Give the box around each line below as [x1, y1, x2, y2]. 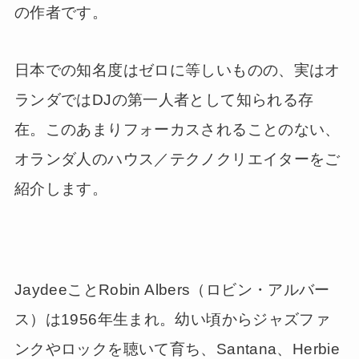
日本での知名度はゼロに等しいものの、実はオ [14, 62, 341, 79]
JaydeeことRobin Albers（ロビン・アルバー [14, 280, 330, 298]
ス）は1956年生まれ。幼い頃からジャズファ [14, 310, 331, 328]
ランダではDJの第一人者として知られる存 [14, 91, 314, 109]
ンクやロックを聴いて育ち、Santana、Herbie [14, 340, 341, 357]
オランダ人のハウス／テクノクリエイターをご [14, 151, 341, 168]
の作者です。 [14, 3, 108, 21]
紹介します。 [14, 180, 108, 198]
